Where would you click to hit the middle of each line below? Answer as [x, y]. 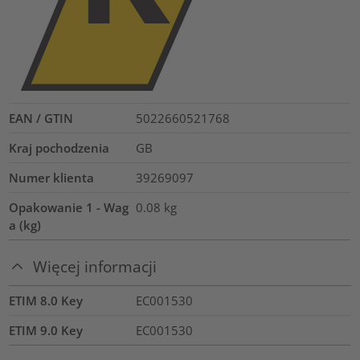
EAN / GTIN [41, 119]
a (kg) [25, 225]
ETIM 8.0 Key [46, 300]
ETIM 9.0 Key [46, 330]
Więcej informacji [95, 267]
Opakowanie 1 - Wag [69, 208]
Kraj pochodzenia [59, 148]
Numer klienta [52, 178]
